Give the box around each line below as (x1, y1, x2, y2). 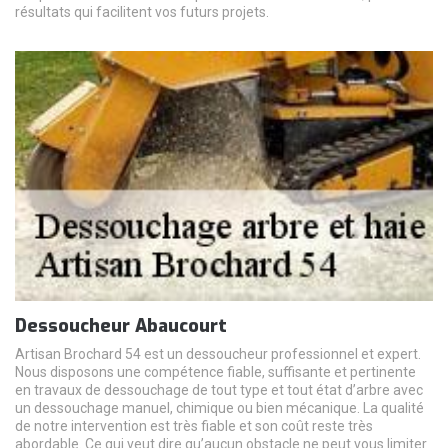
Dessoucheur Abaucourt (15, 314, 227, 339)
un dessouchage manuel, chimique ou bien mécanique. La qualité (15, 400, 424, 417)
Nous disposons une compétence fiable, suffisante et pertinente (15, 364, 416, 381)
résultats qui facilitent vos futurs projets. (15, 4, 269, 21)
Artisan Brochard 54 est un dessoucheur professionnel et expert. (15, 346, 421, 363)
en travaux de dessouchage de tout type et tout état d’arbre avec (15, 382, 423, 399)
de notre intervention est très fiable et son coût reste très (15, 418, 373, 435)
